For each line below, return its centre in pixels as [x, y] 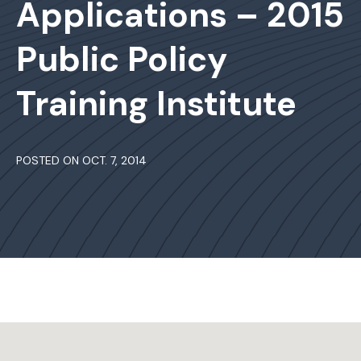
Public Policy [122, 59]
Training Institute [156, 104]
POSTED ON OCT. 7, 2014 [81, 160]
